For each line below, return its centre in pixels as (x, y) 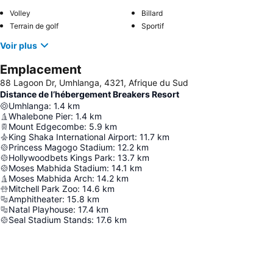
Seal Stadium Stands (50, 220)
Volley (20, 13)
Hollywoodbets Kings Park (61, 158)
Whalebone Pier (40, 116)
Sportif (153, 26)
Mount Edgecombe (46, 126)
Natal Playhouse (41, 209)
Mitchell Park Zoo (43, 189)
